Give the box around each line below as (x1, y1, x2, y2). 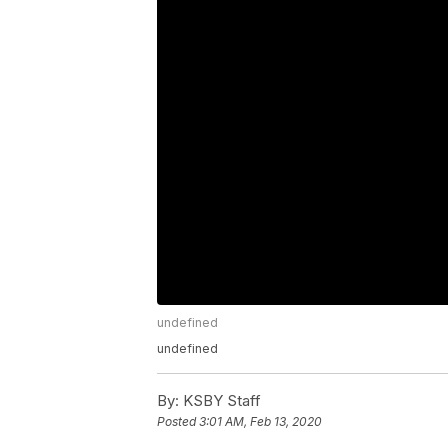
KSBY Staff (179, 391, 261, 411)
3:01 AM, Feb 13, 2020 (199, 414, 322, 430)
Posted (157, 414, 199, 430)
